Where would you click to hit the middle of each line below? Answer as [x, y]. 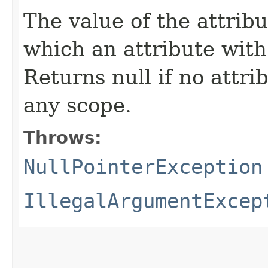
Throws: [63, 137]
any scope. [77, 105]
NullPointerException [143, 167]
